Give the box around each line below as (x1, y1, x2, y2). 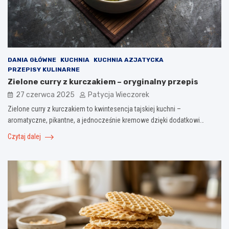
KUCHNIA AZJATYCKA (94, 56, 164, 63)
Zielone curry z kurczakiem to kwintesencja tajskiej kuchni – (8, 104, 181, 113)
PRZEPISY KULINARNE (8, 65, 80, 73)
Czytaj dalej (8, 132, 42, 141)
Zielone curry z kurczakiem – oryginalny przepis (8, 77, 198, 86)
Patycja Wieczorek (88, 90, 149, 99)
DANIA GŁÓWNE (8, 56, 56, 63)
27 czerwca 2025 (16, 90, 75, 99)
